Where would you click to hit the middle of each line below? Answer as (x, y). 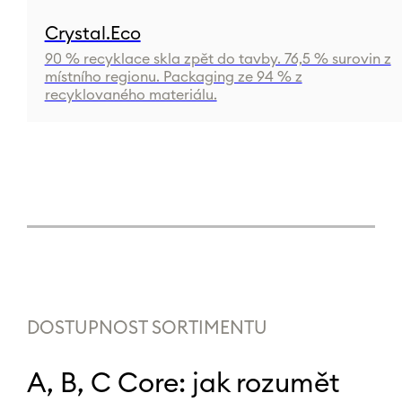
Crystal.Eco (92, 34)
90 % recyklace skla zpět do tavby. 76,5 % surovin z (218, 59)
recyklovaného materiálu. (131, 95)
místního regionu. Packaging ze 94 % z (173, 77)
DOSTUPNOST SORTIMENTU (147, 328)
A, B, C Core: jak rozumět (183, 384)
